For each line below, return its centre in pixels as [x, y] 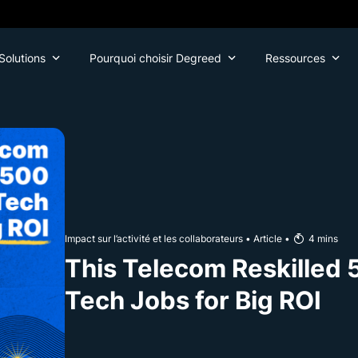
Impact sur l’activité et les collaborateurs [154, 238]
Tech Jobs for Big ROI [193, 300]
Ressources [295, 58]
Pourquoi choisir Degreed [155, 58]
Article [268, 238]
